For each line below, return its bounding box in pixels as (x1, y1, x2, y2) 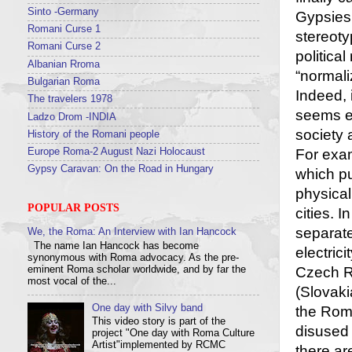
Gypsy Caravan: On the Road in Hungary (27, 163, 214, 175)
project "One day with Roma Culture (92, 328, 255, 339)
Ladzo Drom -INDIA (27, 111, 116, 123)
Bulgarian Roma (27, 76, 100, 88)
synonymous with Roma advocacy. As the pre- (27, 251, 239, 263)
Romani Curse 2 (27, 41, 101, 53)
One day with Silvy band (92, 302, 203, 313)
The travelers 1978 (27, 93, 112, 105)
